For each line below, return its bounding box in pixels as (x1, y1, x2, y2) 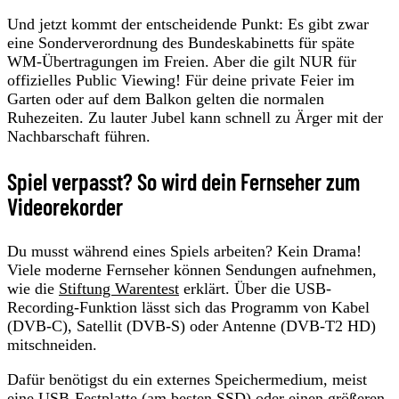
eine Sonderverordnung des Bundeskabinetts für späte (7, 34, 354, 53)
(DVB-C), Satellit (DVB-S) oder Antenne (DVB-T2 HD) (7, 317, 376, 336)
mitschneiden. (7, 336, 97, 354)
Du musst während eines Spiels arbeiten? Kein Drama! (7, 242, 362, 261)
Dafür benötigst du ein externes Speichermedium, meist (7, 370, 367, 389)
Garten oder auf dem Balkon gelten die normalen (7, 90, 324, 109)
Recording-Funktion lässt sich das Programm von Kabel (7, 298, 370, 317)
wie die (7, 280, 59, 298)
